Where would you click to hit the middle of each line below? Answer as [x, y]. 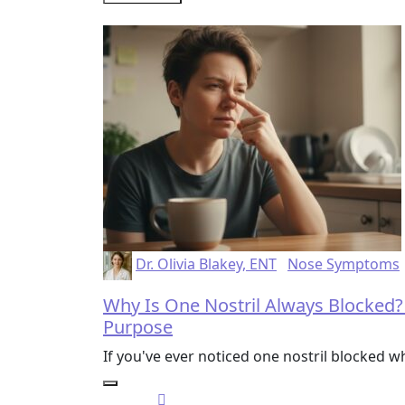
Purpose [138, 326]
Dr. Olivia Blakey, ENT [206, 264]
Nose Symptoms [344, 264]
